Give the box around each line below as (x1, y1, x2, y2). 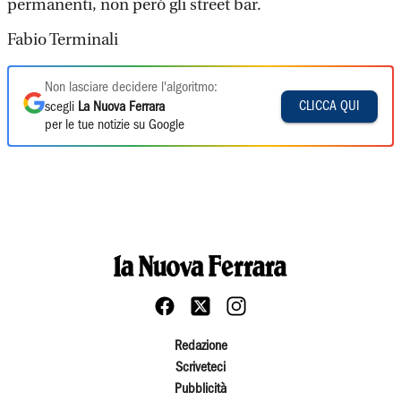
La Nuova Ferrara (78, 101, 165, 114)
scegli (45, 101, 78, 114)
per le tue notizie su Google (45, 119, 184, 132)
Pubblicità (175, 383, 226, 396)
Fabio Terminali (7, 30, 118, 49)
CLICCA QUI (299, 99, 360, 113)
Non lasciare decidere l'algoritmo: (45, 81, 218, 94)
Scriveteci (175, 362, 226, 374)
